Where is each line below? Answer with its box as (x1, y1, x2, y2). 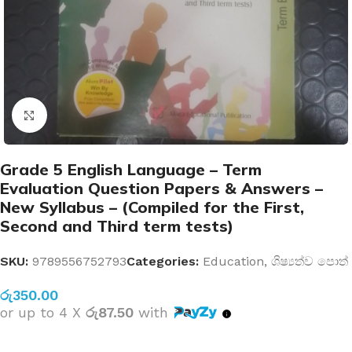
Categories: (126, 254, 199, 269)
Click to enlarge (46, 108, 137, 122)
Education (203, 254, 264, 269)
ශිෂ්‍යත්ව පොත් (271, 254, 348, 269)
